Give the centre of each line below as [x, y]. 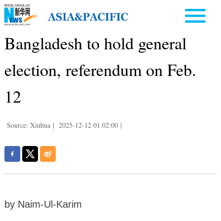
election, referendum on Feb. [100, 69]
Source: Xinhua [28, 125]
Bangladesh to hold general [95, 43]
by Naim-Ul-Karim [43, 204]
